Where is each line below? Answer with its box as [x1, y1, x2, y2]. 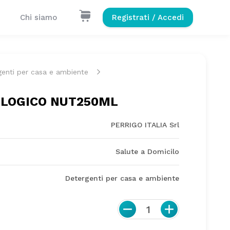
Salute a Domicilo [116, 147, 179, 156]
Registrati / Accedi [112, 13, 184, 22]
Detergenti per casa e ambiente [65, 174, 179, 182]
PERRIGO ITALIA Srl [111, 121, 179, 129]
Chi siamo [20, 13, 57, 22]
